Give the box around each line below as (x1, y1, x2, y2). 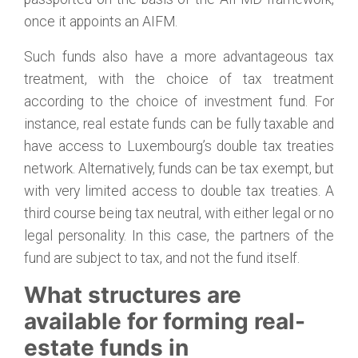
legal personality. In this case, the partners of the (24, 228, 334, 244)
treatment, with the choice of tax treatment (24, 71, 334, 87)
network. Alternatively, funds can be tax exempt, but (24, 161, 334, 177)
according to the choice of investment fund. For (24, 93, 334, 109)
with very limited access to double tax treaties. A (24, 183, 334, 199)
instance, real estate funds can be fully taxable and (24, 116, 334, 132)
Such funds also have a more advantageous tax (24, 49, 334, 65)
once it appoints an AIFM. (24, 14, 177, 30)
